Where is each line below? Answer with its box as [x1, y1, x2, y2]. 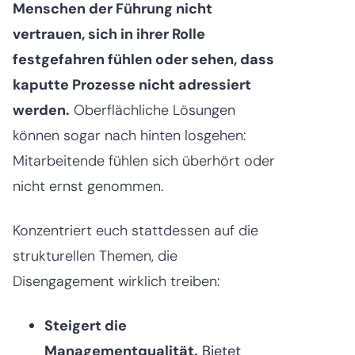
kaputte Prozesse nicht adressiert [13, 74, 251, 94]
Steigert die [44, 315, 127, 335]
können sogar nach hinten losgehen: [13, 125, 246, 145]
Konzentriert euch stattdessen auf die [13, 220, 258, 240]
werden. [13, 100, 70, 120]
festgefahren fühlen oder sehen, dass [13, 49, 274, 69]
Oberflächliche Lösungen [70, 100, 235, 120]
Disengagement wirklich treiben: [13, 271, 219, 291]
